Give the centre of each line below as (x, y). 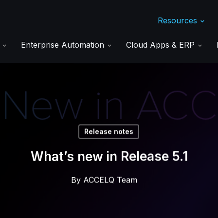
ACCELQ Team (110, 180)
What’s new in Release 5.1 (109, 156)
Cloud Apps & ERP (162, 45)
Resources (179, 20)
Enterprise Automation (64, 45)
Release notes (109, 131)
